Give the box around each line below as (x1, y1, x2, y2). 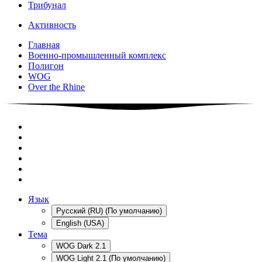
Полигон (28, 61, 64, 71)
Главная (28, 40, 60, 50)
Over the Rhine (28, 82, 85, 92)
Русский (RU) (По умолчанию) (56, 206, 162, 216)
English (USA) (56, 219, 104, 228)
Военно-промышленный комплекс (28, 50, 166, 61)
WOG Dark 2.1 (56, 242, 106, 251)
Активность (28, 20, 76, 30)
